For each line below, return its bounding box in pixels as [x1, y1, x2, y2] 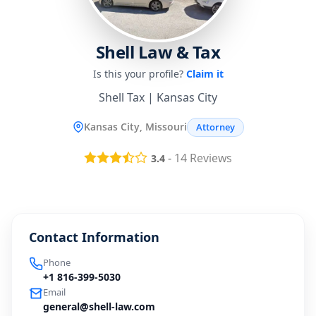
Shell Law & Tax [95, 39, 221, 63]
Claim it [186, 66, 224, 80]
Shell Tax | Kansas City [99, 89, 217, 105]
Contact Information [29, 229, 159, 246]
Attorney [195, 120, 235, 133]
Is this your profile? [92, 66, 186, 80]
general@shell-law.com [43, 300, 155, 314]
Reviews [187, 150, 232, 166]
